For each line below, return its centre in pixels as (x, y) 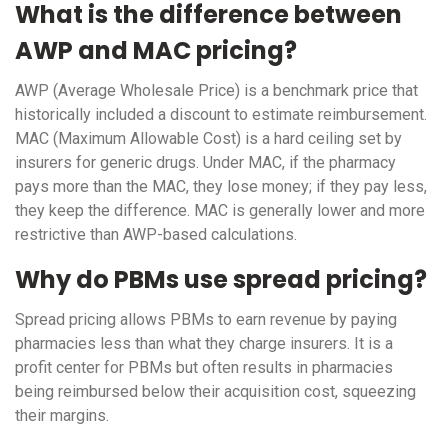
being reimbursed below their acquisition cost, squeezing (215, 392)
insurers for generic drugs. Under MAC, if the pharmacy (205, 163)
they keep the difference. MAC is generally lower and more (220, 211)
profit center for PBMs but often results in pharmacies (204, 368)
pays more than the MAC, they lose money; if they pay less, (221, 187)
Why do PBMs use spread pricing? (221, 280)
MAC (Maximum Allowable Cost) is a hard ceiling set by (208, 139)
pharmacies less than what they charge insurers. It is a (204, 344)
